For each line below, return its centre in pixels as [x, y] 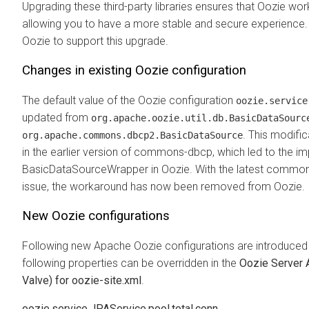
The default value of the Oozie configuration [129, 100]
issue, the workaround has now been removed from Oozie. [163, 186]
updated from [57, 117]
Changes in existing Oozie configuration [134, 70]
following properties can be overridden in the [131, 263]
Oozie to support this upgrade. [95, 41]
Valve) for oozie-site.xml [82, 280]
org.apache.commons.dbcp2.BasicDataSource [132, 135]
